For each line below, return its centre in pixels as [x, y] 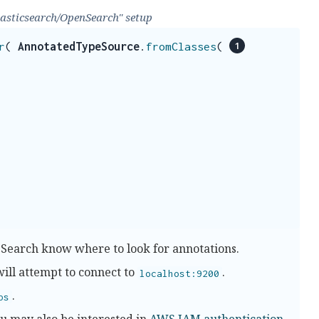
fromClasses [181, 46]
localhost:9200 [180, 273]
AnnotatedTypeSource [79, 46]
